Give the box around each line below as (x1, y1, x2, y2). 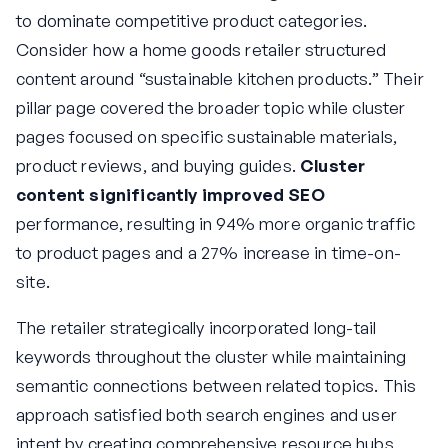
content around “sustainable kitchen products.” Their (16, 67, 424, 89)
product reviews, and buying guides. (16, 154, 301, 176)
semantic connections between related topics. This (16, 374, 417, 396)
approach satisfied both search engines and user (16, 403, 397, 425)
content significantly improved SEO (16, 183, 325, 205)
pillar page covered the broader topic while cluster (16, 96, 406, 118)
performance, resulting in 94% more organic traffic (16, 212, 416, 234)
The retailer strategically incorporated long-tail (16, 316, 377, 338)
